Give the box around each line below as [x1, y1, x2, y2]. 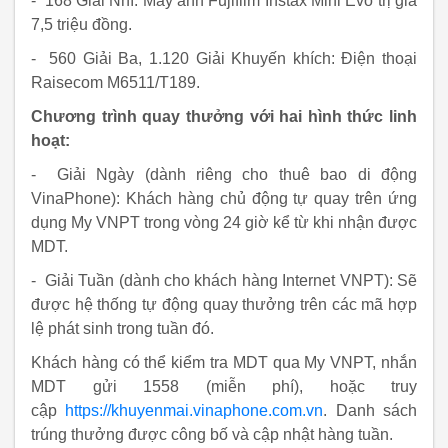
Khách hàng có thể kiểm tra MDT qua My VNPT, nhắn [31, 354, 417, 371]
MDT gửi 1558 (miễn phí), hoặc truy [31, 378, 417, 395]
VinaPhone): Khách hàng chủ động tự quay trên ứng [31, 190, 417, 207]
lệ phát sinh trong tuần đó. [31, 320, 214, 337]
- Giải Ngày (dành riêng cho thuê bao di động [31, 166, 417, 183]
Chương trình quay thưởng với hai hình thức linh [31, 108, 417, 125]
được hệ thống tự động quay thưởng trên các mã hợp [31, 296, 417, 313]
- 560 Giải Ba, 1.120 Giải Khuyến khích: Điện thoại [31, 50, 417, 67]
